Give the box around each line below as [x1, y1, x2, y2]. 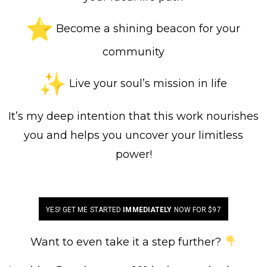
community [103, 45, 164, 58]
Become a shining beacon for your [53, 21, 240, 35]
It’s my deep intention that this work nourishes [8, 109, 259, 123]
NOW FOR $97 [172, 205, 221, 214]
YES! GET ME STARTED [46, 205, 123, 214]
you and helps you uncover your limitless [24, 128, 243, 142]
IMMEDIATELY [123, 205, 172, 214]
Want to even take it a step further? [30, 235, 225, 249]
